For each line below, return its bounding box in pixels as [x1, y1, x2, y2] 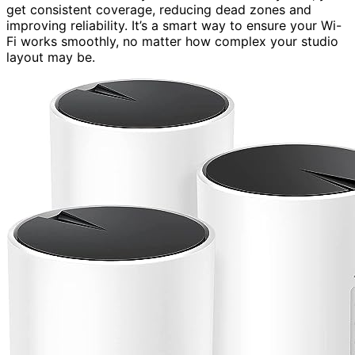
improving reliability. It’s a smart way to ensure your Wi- [6, 17, 342, 33]
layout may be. [6, 48, 95, 65]
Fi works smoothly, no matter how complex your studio [6, 32, 338, 49]
